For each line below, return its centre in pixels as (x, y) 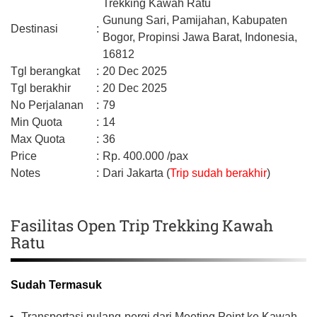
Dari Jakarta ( (136, 173)
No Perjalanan (47, 105)
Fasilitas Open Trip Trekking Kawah (142, 225)
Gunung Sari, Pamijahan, (167, 20)
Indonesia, (271, 37)
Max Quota (38, 139)
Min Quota (36, 122)
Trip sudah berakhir (218, 173)
